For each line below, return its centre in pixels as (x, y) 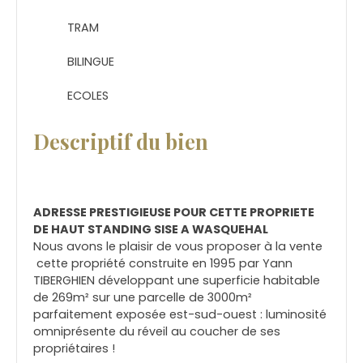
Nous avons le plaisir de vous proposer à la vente (178, 246)
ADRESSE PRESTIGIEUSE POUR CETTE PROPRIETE (174, 212)
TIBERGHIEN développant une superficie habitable (177, 280)
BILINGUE (91, 62)
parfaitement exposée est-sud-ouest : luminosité (180, 314)
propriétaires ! (74, 348)
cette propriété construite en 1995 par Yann (163, 263)
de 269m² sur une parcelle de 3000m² (143, 297)
